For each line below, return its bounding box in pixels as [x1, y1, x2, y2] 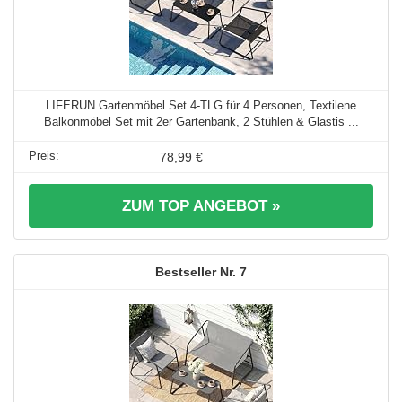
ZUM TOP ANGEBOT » [122, 197, 280, 214]
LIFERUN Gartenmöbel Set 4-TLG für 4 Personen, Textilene [46, 98, 356, 112]
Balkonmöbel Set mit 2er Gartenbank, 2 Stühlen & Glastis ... [43, 114, 359, 128]
